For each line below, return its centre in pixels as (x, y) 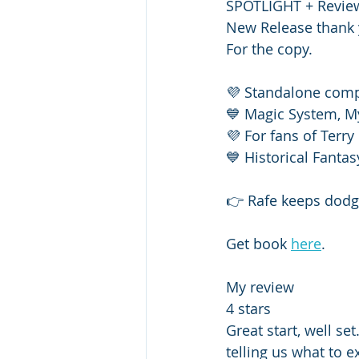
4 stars (250, 309)
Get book (258, 244)
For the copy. (271, 49)
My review (262, 287)
